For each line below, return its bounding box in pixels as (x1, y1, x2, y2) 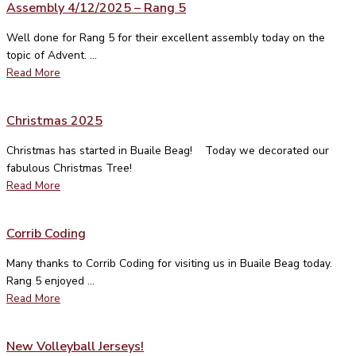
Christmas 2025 (6, 111, 103, 130)
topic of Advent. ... (6, 47, 97, 63)
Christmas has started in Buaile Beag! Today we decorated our (6, 142, 329, 158)
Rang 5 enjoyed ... (6, 273, 95, 288)
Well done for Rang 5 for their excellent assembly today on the (6, 29, 325, 45)
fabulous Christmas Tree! (6, 160, 132, 176)
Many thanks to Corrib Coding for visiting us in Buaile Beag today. (6, 255, 335, 271)
